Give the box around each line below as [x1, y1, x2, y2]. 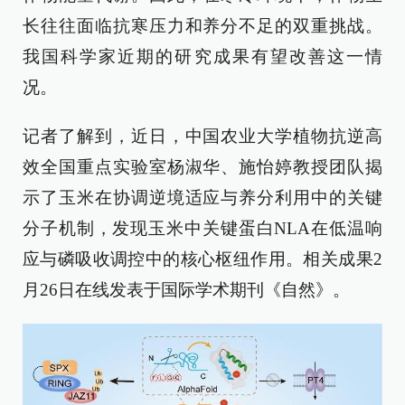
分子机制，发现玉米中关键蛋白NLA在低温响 [23, 219, 382, 238]
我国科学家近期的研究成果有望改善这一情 [23, 47, 382, 66]
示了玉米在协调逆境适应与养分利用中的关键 [23, 188, 382, 207]
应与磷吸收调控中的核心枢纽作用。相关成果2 [23, 250, 382, 268]
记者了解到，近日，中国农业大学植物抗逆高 [23, 127, 382, 146]
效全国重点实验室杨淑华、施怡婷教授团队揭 [23, 157, 382, 176]
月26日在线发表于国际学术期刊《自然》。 [23, 280, 350, 299]
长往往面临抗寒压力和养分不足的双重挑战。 [23, 16, 382, 35]
